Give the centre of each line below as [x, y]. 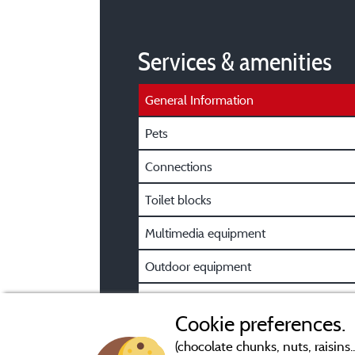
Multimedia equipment [205, 233]
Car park [167, 300]
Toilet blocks [178, 200]
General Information [199, 100]
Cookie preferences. [260, 324]
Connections [179, 166]
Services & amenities [235, 61]
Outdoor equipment [198, 266]
